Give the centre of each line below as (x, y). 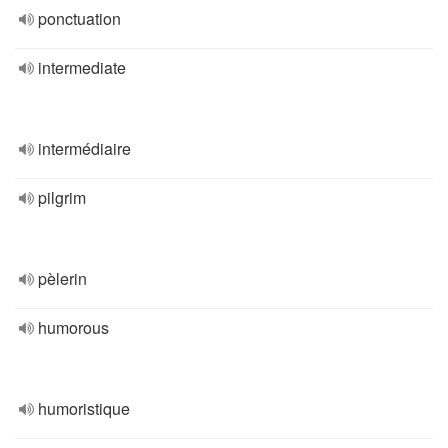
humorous (73, 327)
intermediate (82, 67)
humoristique (84, 408)
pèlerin (62, 278)
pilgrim (62, 197)
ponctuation (79, 18)
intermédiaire (84, 148)
